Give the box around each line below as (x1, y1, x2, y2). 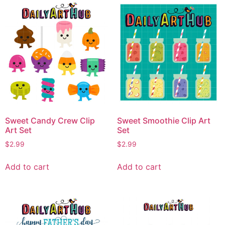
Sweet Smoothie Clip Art (117, 115, 210, 126)
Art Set (5, 125, 32, 135)
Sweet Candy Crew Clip (5, 115, 95, 126)
